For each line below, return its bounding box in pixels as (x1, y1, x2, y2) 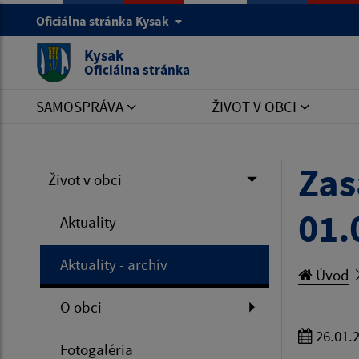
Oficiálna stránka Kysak (36, 13, 171, 29)
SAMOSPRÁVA (36, 97, 127, 116)
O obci (60, 297, 102, 317)
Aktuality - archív (60, 255, 167, 274)
